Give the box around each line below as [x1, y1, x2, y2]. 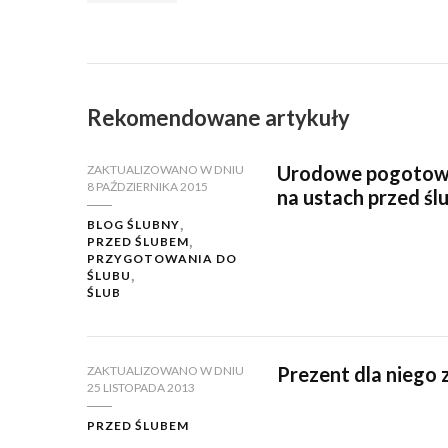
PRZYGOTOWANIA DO [87, 251, 237, 267]
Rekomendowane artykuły [87, 104, 350, 132]
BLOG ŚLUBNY [87, 217, 180, 233]
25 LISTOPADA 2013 [87, 380, 195, 396]
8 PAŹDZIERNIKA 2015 [87, 179, 208, 195]
